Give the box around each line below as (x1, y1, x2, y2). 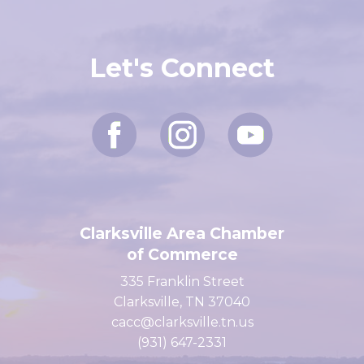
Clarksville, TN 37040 (114, 321, 250, 336)
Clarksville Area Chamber (80, 250, 284, 270)
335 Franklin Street (119, 301, 245, 316)
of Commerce (126, 271, 238, 291)
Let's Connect (89, 79, 275, 110)
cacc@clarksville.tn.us (110, 341, 253, 357)
